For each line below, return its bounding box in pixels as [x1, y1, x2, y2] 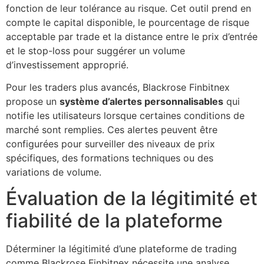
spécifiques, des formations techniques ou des [6, 151, 213, 164]
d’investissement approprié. [6, 58, 128, 71]
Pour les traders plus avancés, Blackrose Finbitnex [6, 81, 230, 93]
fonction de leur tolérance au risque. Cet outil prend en [6, 2, 251, 14]
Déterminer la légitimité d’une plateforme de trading [6, 243, 237, 255]
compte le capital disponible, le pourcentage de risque [6, 16, 249, 28]
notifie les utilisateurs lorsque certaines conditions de [6, 109, 245, 121]
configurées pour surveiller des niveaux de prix [6, 137, 215, 150]
